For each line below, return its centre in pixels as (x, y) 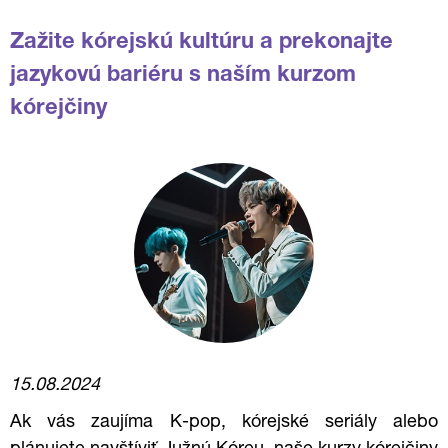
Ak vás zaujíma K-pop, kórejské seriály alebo (224, 423)
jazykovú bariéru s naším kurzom (183, 76)
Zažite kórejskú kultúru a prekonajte (201, 43)
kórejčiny (58, 109)
